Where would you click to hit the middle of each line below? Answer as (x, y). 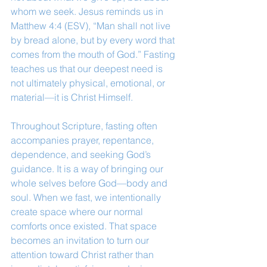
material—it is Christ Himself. (72, 97)
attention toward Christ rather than (83, 254)
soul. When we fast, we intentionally (87, 197)
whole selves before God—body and (90, 183)
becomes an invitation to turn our (81, 240)
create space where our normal (78, 212)
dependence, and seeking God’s (82, 154)
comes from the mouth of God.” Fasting (94, 54)
